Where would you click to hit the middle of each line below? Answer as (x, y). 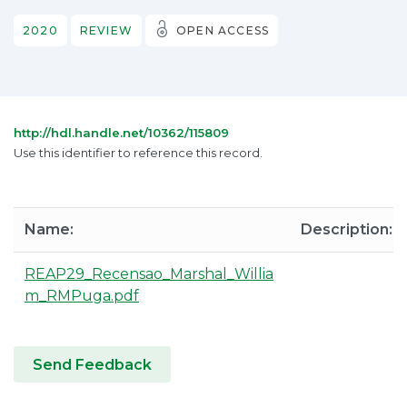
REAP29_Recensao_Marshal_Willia (149, 274)
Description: (347, 229)
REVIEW (106, 30)
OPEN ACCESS (223, 30)
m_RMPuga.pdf (82, 296)
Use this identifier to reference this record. (138, 153)
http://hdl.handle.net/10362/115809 (121, 133)
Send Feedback (92, 365)
